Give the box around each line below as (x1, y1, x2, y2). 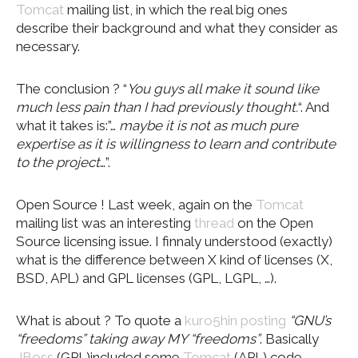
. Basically (260, 331, 319, 347)
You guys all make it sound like (127, 81, 319, 97)
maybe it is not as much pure (119, 117, 298, 133)
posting (241, 312, 286, 328)
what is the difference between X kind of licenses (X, (16, 252, 332, 268)
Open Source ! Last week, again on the (16, 197, 256, 213)
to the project (16, 154, 100, 170)
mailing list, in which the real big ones (64, 2, 288, 18)
